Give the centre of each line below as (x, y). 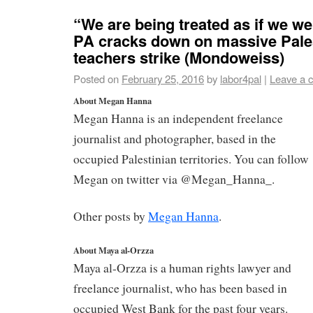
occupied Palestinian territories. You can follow (191, 159)
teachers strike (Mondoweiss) (179, 57)
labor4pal (241, 78)
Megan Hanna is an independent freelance (178, 119)
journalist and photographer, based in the (175, 139)
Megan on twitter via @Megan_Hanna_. (174, 180)
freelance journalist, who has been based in (180, 289)
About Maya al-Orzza (114, 250)
